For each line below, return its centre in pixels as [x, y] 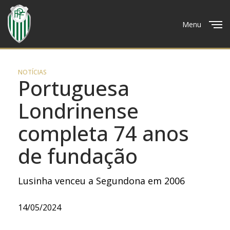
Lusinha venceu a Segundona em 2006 [102, 181]
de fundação [78, 156]
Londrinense [78, 111]
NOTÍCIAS [32, 72]
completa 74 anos [103, 133]
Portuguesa [74, 88]
